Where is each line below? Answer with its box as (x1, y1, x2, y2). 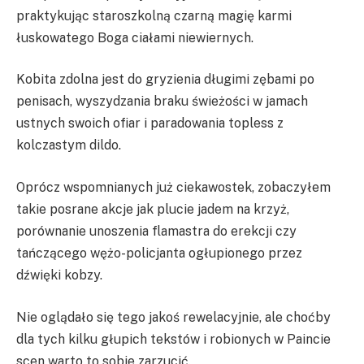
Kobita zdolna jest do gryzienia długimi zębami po (16, 71, 314, 88)
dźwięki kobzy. (16, 267, 102, 284)
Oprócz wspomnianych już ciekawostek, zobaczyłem (16, 180, 331, 196)
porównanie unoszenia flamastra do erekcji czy (16, 223, 297, 240)
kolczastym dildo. (16, 137, 121, 154)
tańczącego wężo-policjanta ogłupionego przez (16, 245, 302, 262)
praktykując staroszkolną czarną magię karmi (16, 7, 292, 24)
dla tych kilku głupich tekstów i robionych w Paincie (16, 331, 331, 347)
